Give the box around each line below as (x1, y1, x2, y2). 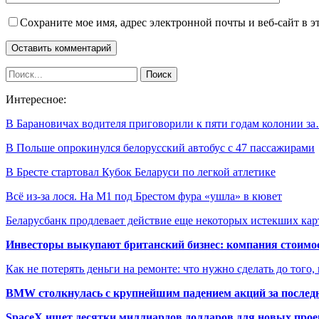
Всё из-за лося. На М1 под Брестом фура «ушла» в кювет (6, 189, 282, 202)
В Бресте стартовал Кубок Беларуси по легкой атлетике (6, 165, 276, 178)
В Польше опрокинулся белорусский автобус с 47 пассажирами (6, 141, 315, 154)
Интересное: (6, 93, 66, 105)
